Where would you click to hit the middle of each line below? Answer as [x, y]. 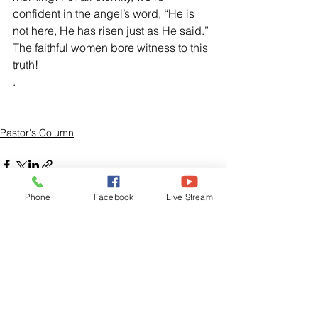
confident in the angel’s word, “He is [105, 13]
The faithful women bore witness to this [112, 48]
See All [212, 245]
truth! [27, 65]
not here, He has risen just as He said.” [114, 31]
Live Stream [189, 197]
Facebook [114, 197]
